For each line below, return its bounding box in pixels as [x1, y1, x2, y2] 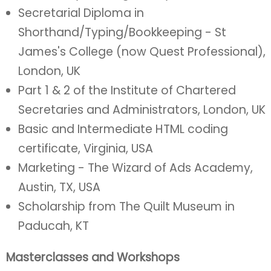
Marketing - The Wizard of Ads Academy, [18, 160, 253, 176]
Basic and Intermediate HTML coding [18, 121, 228, 137]
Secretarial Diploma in [18, 5, 144, 21]
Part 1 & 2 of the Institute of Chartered [18, 82, 236, 99]
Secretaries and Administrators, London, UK [18, 102, 266, 118]
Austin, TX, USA [18, 179, 100, 195]
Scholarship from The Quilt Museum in [18, 198, 235, 215]
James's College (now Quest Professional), [18, 44, 266, 60]
